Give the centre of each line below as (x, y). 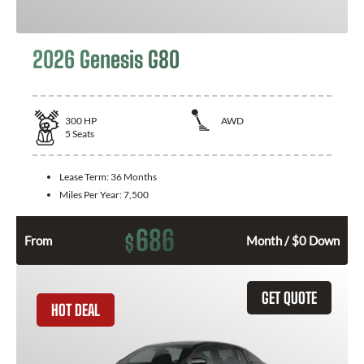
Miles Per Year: (91, 194)
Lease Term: (85, 176)
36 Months (134, 176)
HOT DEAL (76, 310)
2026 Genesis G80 (106, 59)
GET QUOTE (289, 297)
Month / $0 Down (293, 240)
